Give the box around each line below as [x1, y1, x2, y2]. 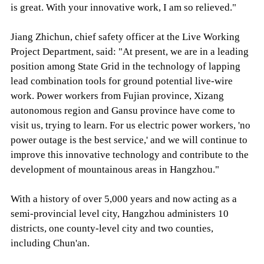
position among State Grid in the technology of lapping [10, 60, 240, 72]
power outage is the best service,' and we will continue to [10, 134, 247, 146]
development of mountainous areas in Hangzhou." [10, 163, 219, 175]
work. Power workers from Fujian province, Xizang [10, 90, 224, 101]
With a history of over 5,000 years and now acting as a [10, 193, 237, 204]
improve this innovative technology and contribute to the [10, 148, 249, 160]
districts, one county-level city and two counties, [10, 222, 213, 234]
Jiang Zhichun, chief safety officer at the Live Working [10, 31, 240, 42]
